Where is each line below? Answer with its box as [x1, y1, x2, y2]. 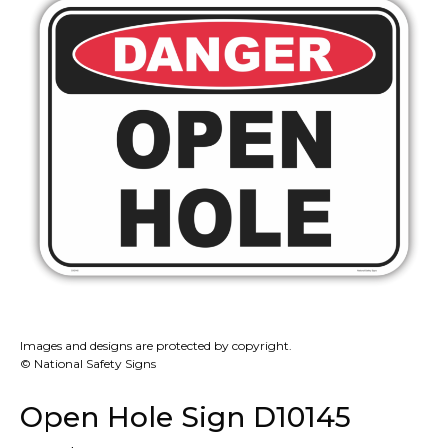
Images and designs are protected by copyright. [20, 338, 292, 354]
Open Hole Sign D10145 [20, 400, 351, 435]
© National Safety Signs [20, 356, 156, 372]
